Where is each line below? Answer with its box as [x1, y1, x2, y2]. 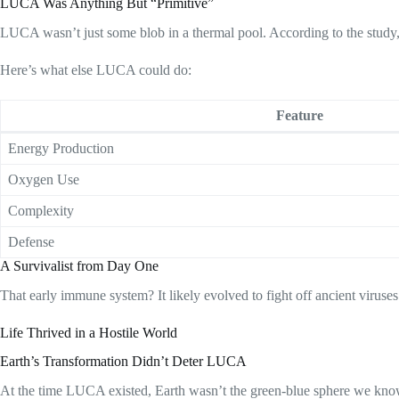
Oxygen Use [8, 171, 79, 187]
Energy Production [8, 140, 114, 156]
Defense [8, 233, 54, 249]
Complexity [8, 202, 74, 218]
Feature [275, 107, 323, 123]
